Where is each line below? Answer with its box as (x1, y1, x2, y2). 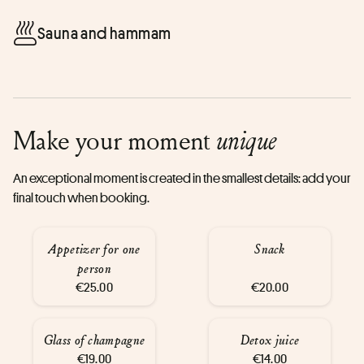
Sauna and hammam (37, 22, 171, 44)
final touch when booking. (13, 188, 149, 206)
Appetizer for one (48, 239, 141, 258)
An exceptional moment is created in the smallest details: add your (13, 169, 351, 187)
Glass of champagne (43, 330, 145, 349)
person (77, 258, 111, 277)
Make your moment (13, 121, 217, 158)
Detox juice (240, 330, 300, 349)
